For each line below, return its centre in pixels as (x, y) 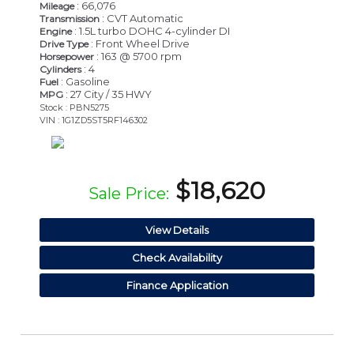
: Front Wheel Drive (139, 43)
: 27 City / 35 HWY (107, 94)
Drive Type (64, 43)
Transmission (70, 18)
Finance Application (177, 285)
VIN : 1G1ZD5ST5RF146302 (94, 120)
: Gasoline (84, 81)
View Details (177, 230)
